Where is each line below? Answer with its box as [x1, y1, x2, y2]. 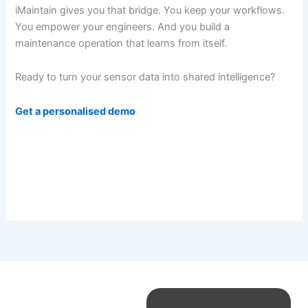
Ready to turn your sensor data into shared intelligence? [15, 71, 276, 84]
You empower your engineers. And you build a [15, 20, 230, 33]
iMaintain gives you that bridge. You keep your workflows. [15, 3, 285, 16]
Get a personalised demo [15, 104, 136, 118]
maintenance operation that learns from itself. [15, 36, 228, 49]
